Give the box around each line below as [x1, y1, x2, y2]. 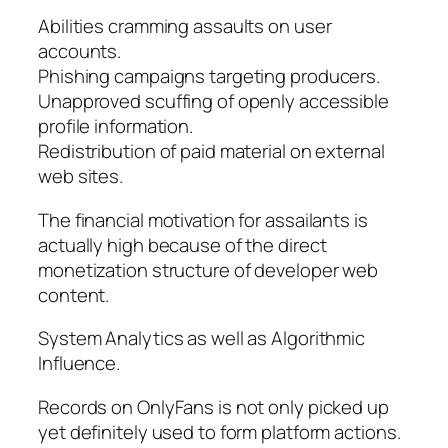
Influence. [38, 350, 121, 377]
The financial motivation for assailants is [38, 206, 368, 233]
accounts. [38, 38, 122, 65]
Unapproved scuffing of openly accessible [38, 88, 389, 115]
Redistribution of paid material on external [38, 138, 385, 165]
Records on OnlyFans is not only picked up [38, 393, 389, 420]
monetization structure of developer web [38, 256, 379, 283]
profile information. [38, 113, 193, 140]
